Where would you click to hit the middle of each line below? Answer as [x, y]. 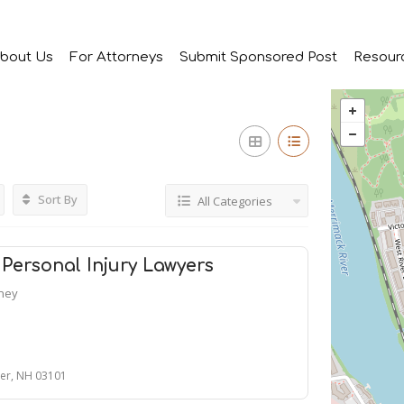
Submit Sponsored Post [258, 57]
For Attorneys [116, 57]
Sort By [56, 199]
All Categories [235, 201]
